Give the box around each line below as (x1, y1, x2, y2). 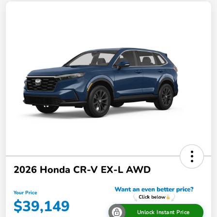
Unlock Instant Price (137, 208, 190, 216)
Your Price (14, 189, 37, 197)
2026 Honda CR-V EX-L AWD (14, 163, 151, 176)
